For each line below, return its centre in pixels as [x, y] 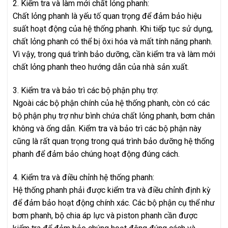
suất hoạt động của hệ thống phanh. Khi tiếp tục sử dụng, [113, 29]
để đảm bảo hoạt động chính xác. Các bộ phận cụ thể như [114, 203]
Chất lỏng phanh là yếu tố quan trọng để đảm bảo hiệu [107, 16]
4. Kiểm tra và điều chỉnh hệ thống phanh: [83, 177]
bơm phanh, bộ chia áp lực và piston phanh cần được [105, 215]
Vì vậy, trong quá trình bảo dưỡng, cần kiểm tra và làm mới [114, 54]
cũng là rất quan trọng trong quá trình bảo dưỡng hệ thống [113, 141]
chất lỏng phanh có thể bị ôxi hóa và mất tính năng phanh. [112, 42]
